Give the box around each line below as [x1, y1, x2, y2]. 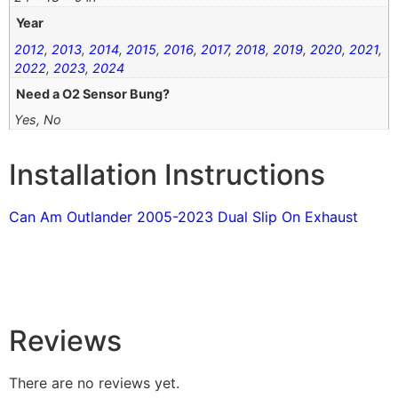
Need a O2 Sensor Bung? [16, 85, 171, 101]
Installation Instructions [9, 157, 325, 193]
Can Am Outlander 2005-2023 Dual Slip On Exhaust [9, 208, 358, 227]
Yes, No [14, 112, 61, 128]
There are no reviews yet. [9, 374, 179, 393]
